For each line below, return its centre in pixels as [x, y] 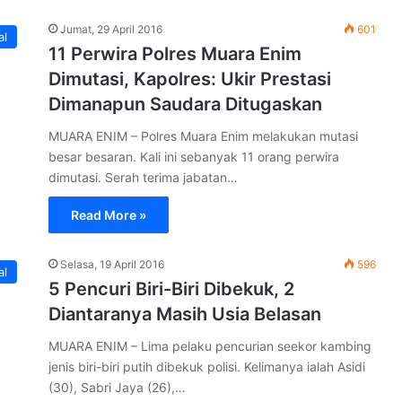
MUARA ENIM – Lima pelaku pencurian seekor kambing [210, 346]
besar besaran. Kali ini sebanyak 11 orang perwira [194, 157]
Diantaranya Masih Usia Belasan [185, 314]
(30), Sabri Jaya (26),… [117, 387]
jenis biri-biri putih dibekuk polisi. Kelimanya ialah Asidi [207, 367]
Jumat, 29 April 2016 [111, 29]
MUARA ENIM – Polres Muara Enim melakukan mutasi [203, 136]
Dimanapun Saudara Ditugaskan [185, 104]
